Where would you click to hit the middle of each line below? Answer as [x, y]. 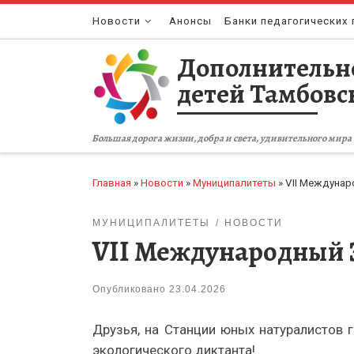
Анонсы [191, 21]
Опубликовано [131, 289]
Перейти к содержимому [87, 21]
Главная [112, 183]
